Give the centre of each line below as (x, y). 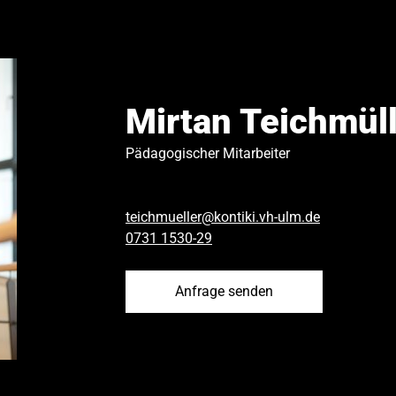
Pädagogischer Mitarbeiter (208, 153)
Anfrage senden (224, 291)
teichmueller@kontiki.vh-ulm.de (223, 217)
